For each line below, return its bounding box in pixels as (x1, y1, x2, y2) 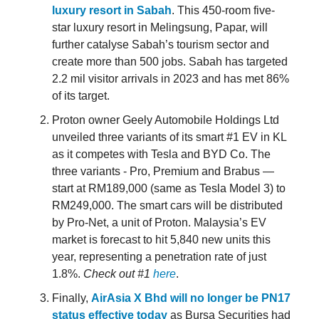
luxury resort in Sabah (52, 4, 172, 17)
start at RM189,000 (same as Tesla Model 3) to (52, 182, 286, 195)
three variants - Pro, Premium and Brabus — (52, 165, 274, 178)
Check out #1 (83, 268, 153, 281)
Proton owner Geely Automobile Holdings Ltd (52, 114, 279, 127)
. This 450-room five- (172, 4, 275, 17)
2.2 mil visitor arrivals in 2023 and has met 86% (52, 73, 289, 85)
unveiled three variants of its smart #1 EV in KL (52, 131, 286, 144)
